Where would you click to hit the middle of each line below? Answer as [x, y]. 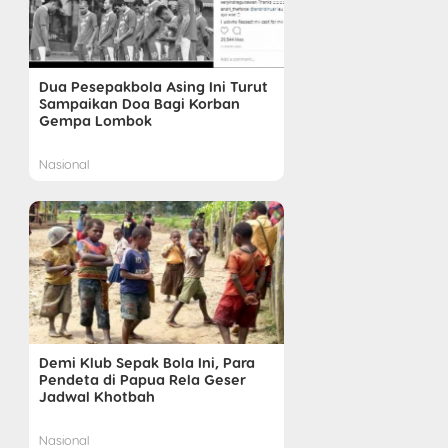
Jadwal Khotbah [96, 396]
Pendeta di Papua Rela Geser [142, 379]
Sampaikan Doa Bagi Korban [139, 103]
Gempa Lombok [95, 120]
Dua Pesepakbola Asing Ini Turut [153, 86]
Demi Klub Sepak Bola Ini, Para [146, 362]
